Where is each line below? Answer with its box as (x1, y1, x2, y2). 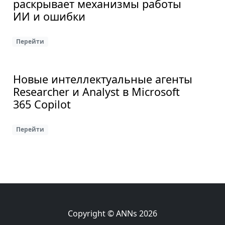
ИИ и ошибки (13, 9, 85, 24)
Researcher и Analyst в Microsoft (13, 84, 180, 99)
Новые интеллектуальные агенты (13, 72, 192, 87)
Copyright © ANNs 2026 (68, 208, 157, 219)
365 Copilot (13, 97, 71, 112)
